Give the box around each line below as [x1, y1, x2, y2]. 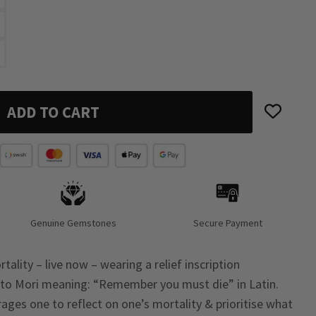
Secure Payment [193, 217, 262, 230]
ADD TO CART [6, 102, 99, 122]
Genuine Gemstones [30, 217, 116, 230]
